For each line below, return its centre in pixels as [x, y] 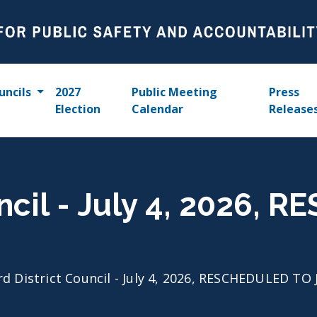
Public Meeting [175, 92]
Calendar [158, 109]
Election [77, 109]
